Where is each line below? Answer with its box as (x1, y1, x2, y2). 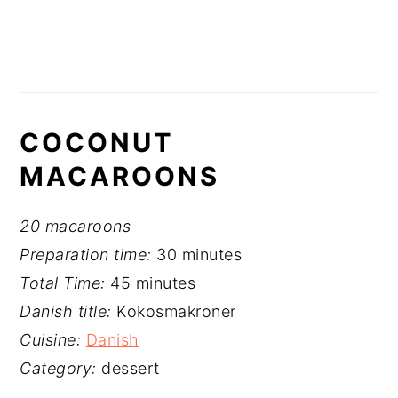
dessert (101, 359, 160, 378)
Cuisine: (20, 330, 86, 349)
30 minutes (156, 245, 243, 264)
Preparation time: (20, 245, 157, 264)
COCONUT (20, 127, 175, 158)
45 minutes (110, 274, 196, 292)
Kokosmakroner (116, 302, 236, 321)
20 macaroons (20, 217, 131, 235)
